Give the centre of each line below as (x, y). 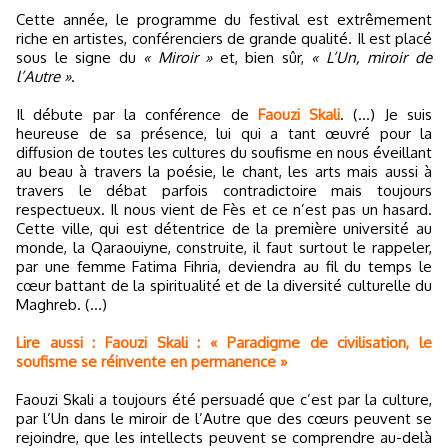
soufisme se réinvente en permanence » (151, 361)
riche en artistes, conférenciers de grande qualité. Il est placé (224, 38)
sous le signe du (80, 57)
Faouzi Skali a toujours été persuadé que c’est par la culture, (224, 399)
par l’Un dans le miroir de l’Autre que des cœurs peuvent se (224, 418)
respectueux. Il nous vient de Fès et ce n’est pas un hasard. (224, 209)
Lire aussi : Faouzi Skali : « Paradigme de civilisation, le (224, 342)
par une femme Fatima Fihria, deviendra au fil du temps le (224, 266)
